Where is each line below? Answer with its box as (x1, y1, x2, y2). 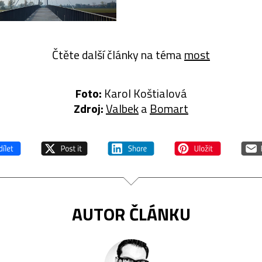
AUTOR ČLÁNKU (71, 200, 191, 227)
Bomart (150, 99, 188, 118)
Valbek (106, 99, 139, 118)
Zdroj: (74, 99, 104, 118)
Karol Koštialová (101, 84, 187, 102)
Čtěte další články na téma (52, 45, 184, 64)
